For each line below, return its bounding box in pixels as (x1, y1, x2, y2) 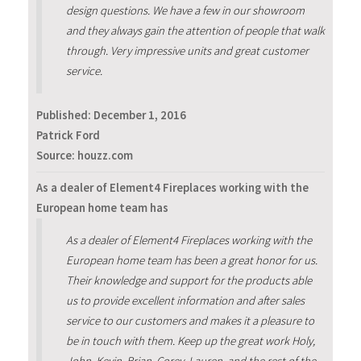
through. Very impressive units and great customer (65, 44, 309, 59)
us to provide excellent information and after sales (65, 293, 305, 308)
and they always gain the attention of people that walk (65, 23, 325, 39)
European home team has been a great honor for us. (65, 252, 317, 268)
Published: (36, 107, 93, 122)
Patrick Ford (36, 127, 100, 143)
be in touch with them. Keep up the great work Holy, (65, 333, 315, 348)
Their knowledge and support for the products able (65, 272, 312, 288)
